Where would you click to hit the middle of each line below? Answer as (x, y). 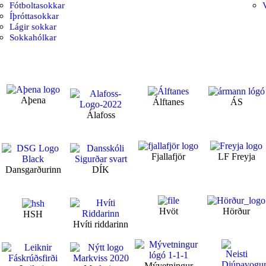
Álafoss (101, 115)
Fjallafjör (169, 157)
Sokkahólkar (33, 37)
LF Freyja (236, 157)
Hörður (237, 211)
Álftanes (169, 102)
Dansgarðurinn (33, 169)
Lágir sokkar (33, 26)
